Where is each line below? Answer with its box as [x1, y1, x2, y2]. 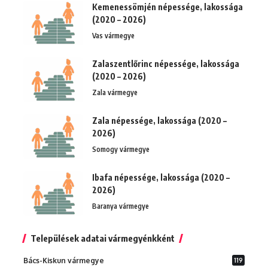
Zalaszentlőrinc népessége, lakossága [92, 58, 239, 69]
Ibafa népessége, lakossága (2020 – [92, 172, 230, 182]
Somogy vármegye [92, 144, 150, 154]
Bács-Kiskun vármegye [23, 255, 104, 265]
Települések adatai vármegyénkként [31, 232, 175, 243]
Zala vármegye [92, 87, 138, 97]
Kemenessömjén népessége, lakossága [92, 1, 243, 12]
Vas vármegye [92, 31, 135, 40]
